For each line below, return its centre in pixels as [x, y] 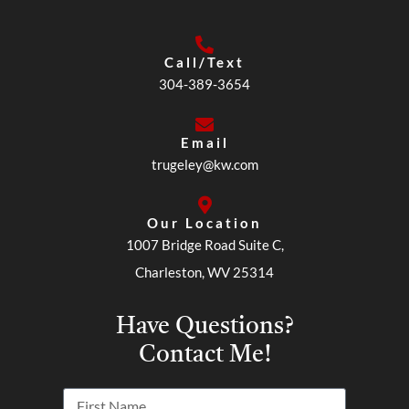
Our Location [204, 223]
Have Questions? [204, 327]
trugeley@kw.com [204, 164]
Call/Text [204, 62]
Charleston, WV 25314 [204, 272]
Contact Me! [204, 355]
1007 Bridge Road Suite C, [204, 245]
